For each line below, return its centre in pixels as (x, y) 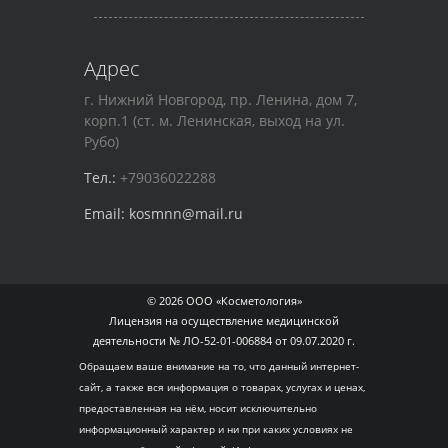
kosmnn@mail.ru (186, 213)
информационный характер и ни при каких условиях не (216, 429)
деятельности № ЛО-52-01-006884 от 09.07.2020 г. (224, 340)
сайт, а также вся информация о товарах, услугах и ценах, (222, 387)
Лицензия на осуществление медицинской (224, 320)
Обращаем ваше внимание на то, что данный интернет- (219, 366)
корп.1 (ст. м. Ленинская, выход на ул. (214, 120)
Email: (104, 213)
